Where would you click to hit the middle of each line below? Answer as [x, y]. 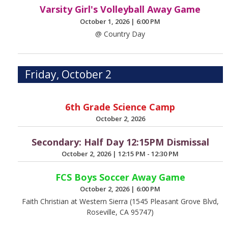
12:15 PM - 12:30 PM [149, 154]
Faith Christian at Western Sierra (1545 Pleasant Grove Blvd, [120, 202]
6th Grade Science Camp [120, 107]
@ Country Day [120, 34]
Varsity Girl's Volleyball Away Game [120, 9]
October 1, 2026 [106, 21]
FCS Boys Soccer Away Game [120, 177]
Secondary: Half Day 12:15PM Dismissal [120, 142]
